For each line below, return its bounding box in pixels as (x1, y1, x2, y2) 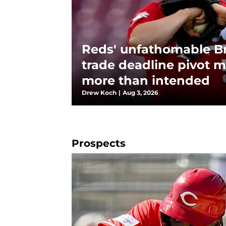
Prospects (72, 137, 126, 149)
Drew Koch (82, 88, 117, 96)
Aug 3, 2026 (123, 88, 158, 96)
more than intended (82, 73, 210, 88)
